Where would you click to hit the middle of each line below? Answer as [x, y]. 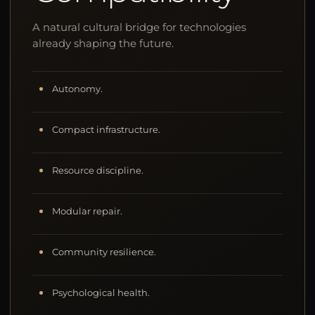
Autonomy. [78, 89]
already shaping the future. [103, 43]
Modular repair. [88, 211]
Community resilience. [104, 252]
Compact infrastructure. [107, 129]
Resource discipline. [98, 170]
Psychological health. [101, 292]
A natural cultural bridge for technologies [140, 27]
